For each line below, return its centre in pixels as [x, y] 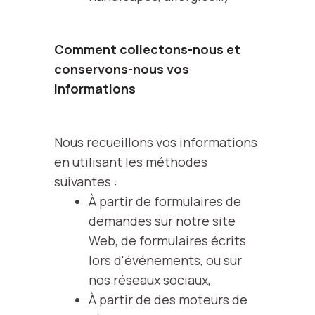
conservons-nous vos [122, 69]
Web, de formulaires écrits [167, 240]
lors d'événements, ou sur [165, 260]
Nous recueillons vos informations [156, 142]
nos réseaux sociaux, [149, 280]
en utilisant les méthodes [131, 162]
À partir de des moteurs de [168, 300]
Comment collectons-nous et [147, 49]
